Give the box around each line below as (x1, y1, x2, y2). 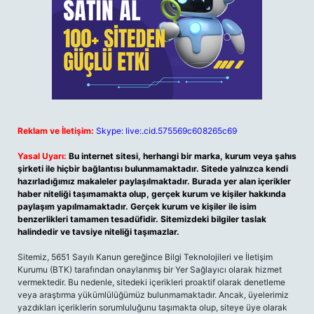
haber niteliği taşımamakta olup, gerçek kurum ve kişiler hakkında (18, 189, 286, 199)
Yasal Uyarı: (18, 151, 67, 161)
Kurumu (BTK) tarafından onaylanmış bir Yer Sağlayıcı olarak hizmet (18, 264, 282, 275)
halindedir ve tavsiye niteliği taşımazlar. (18, 226, 179, 237)
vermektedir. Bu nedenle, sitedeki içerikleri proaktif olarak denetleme (18, 277, 285, 287)
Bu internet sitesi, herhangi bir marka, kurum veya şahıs (69, 151, 296, 161)
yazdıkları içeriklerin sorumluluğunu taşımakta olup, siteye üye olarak (18, 302, 287, 313)
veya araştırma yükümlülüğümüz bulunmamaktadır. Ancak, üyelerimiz (18, 289, 289, 300)
